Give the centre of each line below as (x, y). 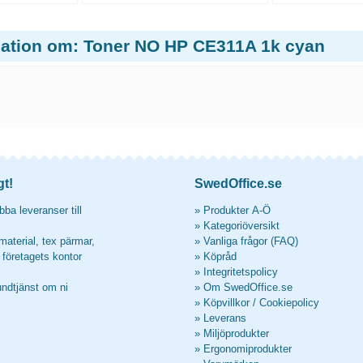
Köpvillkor (226, 303)
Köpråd (220, 256)
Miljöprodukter (236, 333)
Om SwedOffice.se (248, 287)
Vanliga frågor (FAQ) (251, 241)
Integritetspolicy (241, 272)
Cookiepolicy (289, 303)
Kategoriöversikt (241, 226)
